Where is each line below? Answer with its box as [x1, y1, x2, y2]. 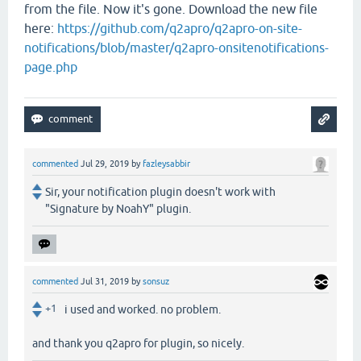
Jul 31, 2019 [81, 276, 129, 287]
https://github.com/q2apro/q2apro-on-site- [57, 21, 302, 36]
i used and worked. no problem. [64, 303, 221, 317]
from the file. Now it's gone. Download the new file [24, 2, 317, 17]
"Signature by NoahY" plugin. [45, 202, 191, 216]
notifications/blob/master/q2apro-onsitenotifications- [24, 40, 329, 56]
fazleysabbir [143, 159, 190, 169]
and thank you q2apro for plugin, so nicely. [32, 337, 244, 351]
